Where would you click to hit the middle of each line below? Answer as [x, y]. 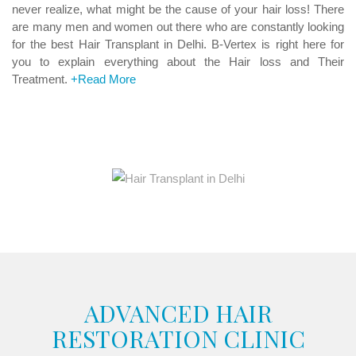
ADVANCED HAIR [178, 313]
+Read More [103, 79]
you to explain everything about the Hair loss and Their [178, 61]
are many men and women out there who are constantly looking [178, 26]
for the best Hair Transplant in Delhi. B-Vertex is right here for [178, 44]
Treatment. [41, 79]
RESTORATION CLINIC [178, 338]
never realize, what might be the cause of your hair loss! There [178, 9]
